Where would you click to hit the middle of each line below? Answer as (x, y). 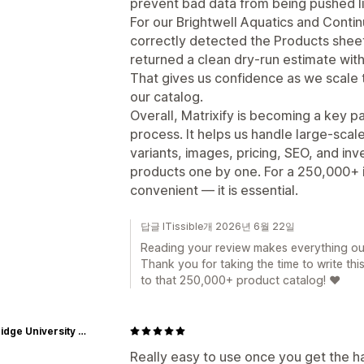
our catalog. (167, 96)
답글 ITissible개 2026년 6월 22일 (218, 226)
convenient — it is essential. (214, 190)
